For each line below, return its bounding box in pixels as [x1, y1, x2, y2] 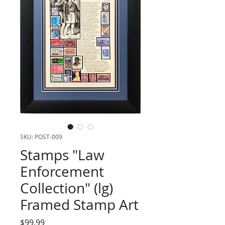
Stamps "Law [20, 146, 104, 164]
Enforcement [20, 162, 104, 181]
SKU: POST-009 [20, 133, 62, 141]
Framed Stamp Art [20, 195, 139, 214]
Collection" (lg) [20, 179, 113, 197]
